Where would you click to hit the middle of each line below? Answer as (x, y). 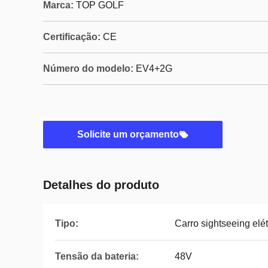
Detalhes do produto (101, 185)
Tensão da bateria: (97, 256)
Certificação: (72, 37)
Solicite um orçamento (128, 134)
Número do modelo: (88, 68)
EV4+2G (154, 68)
